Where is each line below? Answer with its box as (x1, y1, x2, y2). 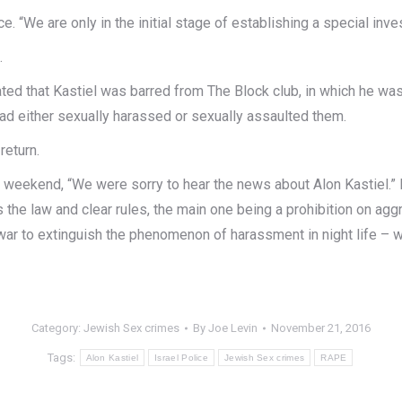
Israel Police (154, 353, 209, 363)
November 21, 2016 (271, 321, 371, 335)
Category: (31, 321, 83, 335)
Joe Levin (208, 321, 258, 335)
